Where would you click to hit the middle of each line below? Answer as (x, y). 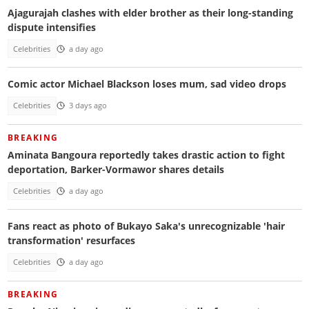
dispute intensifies (51, 27)
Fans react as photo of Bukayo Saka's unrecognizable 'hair (146, 226)
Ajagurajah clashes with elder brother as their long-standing (150, 12)
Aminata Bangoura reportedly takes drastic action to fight (146, 154)
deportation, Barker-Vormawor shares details (116, 169)
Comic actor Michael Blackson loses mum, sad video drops (147, 84)
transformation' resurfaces (71, 241)
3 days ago (88, 106)
